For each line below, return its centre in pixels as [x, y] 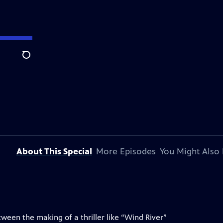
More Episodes [126, 151]
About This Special [54, 151]
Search [34, 60]
